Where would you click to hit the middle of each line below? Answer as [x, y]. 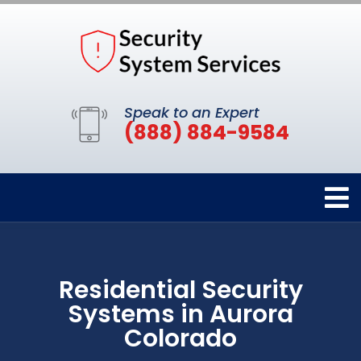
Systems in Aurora [180, 314]
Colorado [180, 338]
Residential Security [180, 290]
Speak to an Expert [192, 112]
